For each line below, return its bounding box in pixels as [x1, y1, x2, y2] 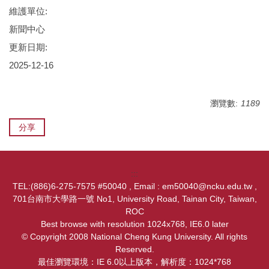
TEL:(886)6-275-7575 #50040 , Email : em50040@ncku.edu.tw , [12, 181, 257, 191]
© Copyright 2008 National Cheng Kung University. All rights [22, 231, 247, 241]
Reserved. [115, 244, 154, 254]
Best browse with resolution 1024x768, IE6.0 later [40, 219, 229, 229]
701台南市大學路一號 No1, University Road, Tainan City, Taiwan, [12, 193, 257, 204]
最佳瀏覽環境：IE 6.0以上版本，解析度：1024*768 [38, 256, 231, 267]
